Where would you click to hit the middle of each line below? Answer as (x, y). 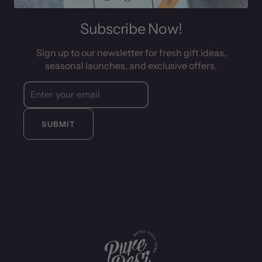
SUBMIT (59, 124)
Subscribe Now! (131, 28)
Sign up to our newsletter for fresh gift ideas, (131, 52)
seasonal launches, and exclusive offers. (131, 65)
